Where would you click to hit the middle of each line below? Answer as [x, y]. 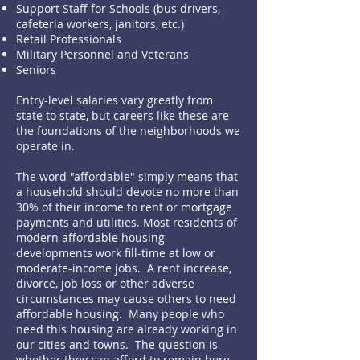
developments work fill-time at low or [116, 253]
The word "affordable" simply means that [127, 176]
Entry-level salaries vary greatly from [115, 100]
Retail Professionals [69, 39]
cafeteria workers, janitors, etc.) [100, 24]
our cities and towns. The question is [117, 344]
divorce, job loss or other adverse [105, 283]
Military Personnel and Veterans [102, 54]
